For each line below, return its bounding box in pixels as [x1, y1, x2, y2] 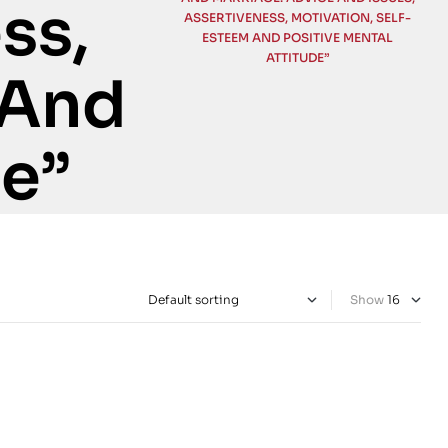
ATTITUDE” [265, 49, 330, 65]
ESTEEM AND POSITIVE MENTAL [202, 29, 394, 45]
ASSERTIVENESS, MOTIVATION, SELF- [184, 9, 412, 25]
